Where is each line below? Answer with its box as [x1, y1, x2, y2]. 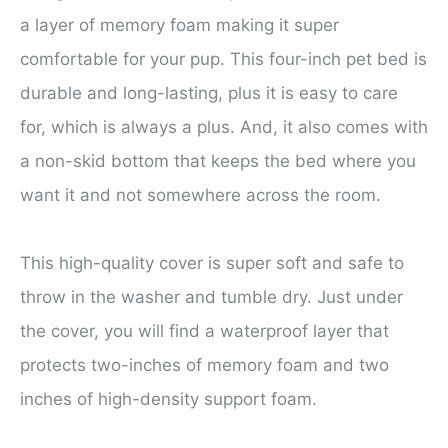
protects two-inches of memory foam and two [20, 355, 389, 376]
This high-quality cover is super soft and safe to [20, 253, 404, 274]
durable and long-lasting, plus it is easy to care [20, 83, 398, 104]
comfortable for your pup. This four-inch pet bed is [20, 49, 427, 70]
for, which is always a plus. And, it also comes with [20, 117, 428, 138]
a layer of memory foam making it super [20, 15, 339, 36]
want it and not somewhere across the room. [20, 185, 381, 206]
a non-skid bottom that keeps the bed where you [20, 151, 416, 172]
